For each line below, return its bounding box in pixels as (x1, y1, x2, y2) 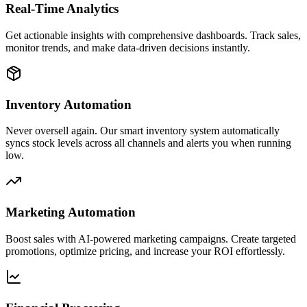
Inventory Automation (5, 97, 132, 112)
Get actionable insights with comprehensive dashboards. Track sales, (5, 29, 301, 41)
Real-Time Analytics (5, 1, 119, 16)
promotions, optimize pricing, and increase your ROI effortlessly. (5, 245, 285, 257)
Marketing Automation (5, 205, 136, 220)
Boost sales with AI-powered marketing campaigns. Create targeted (5, 232, 296, 245)
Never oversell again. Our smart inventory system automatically (5, 125, 280, 137)
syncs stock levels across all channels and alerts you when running (5, 137, 291, 149)
